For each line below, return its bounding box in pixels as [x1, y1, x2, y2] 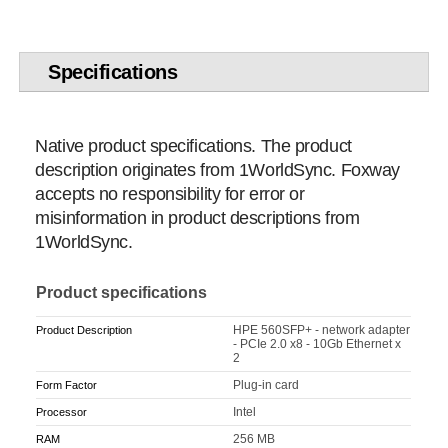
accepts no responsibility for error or [35, 184, 305, 205]
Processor [36, 405, 88, 418]
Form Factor [36, 378, 98, 391]
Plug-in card [233, 377, 300, 392]
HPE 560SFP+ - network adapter [233, 322, 411, 337]
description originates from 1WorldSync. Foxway [35, 160, 400, 181]
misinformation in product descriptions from [35, 208, 360, 229]
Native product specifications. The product [35, 136, 352, 157]
